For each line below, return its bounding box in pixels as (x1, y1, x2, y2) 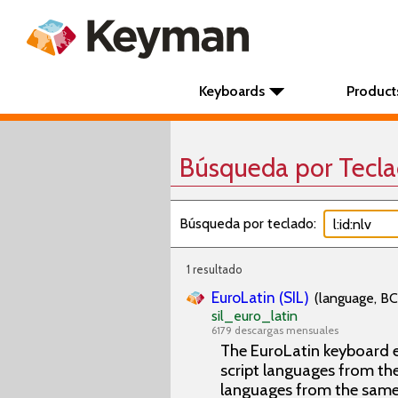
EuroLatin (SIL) (211, 288, 309, 306)
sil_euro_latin (211, 307, 298, 324)
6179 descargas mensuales (211, 323, 338, 337)
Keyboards (199, 83, 265, 99)
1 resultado (187, 262, 243, 276)
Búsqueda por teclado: (179, 215, 316, 232)
